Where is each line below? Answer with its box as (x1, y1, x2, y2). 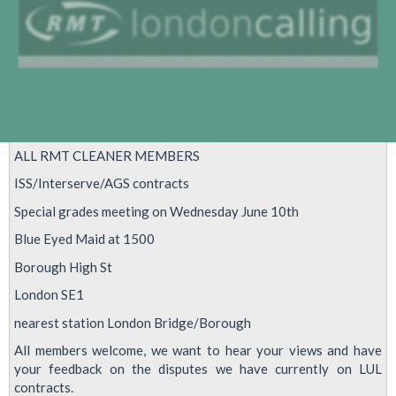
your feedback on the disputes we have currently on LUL (14, 361, 382, 377)
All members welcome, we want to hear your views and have (14, 342, 382, 359)
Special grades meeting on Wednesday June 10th (14, 202, 299, 219)
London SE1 (14, 286, 84, 303)
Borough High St (14, 258, 112, 275)
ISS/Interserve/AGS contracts (14, 175, 189, 192)
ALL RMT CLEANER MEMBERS (14, 147, 200, 164)
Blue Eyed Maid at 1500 (14, 231, 155, 247)
